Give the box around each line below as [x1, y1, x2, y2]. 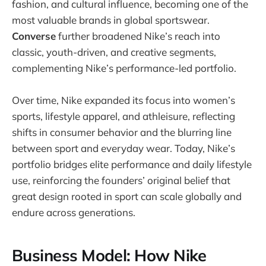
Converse [12, 30, 56, 43]
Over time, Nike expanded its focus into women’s [12, 94, 235, 107]
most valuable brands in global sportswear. [12, 14, 210, 27]
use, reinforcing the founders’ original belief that [12, 174, 230, 187]
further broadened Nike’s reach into [56, 30, 220, 43]
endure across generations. [12, 206, 135, 219]
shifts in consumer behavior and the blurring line [12, 126, 232, 139]
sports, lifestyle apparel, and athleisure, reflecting [12, 110, 235, 123]
